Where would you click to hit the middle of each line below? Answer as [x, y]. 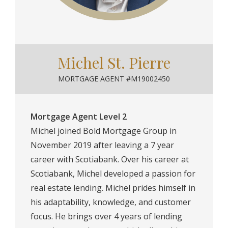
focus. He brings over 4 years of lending [106, 217]
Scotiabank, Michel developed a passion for [113, 174]
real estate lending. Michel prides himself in [113, 188]
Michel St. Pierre [114, 63]
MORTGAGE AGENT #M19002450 [114, 79]
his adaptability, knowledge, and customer [111, 202]
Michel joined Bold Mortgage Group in [104, 131]
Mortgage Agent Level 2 [79, 117]
